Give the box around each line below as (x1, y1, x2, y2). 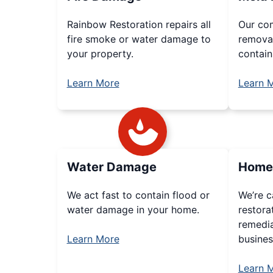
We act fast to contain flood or (66, 189, 210, 201)
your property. (66, 48, 133, 60)
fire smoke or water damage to (66, 33, 211, 45)
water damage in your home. (66, 204, 199, 216)
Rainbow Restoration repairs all (66, 18, 211, 30)
